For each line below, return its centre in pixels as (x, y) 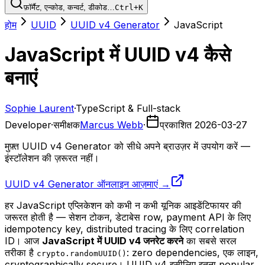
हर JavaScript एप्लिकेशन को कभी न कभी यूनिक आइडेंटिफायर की (123, 205)
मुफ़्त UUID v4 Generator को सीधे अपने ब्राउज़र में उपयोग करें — (127, 146)
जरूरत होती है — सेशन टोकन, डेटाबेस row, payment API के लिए (128, 217)
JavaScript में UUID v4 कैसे (118, 55)
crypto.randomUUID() (82, 253)
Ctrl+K (129, 7)
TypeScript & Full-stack (128, 108)
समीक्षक (67, 125)
